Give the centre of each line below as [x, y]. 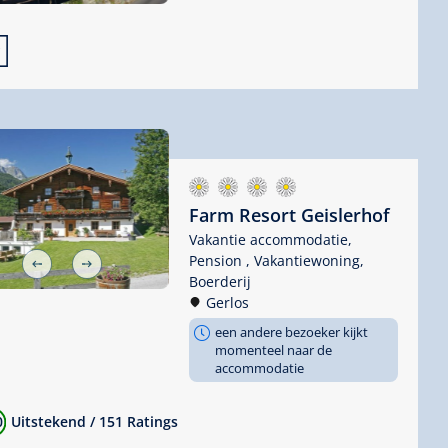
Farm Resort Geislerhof [289, 214]
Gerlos [227, 302]
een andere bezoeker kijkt [291, 331]
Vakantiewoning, [308, 260]
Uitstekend [50, 422]
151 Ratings [138, 422]
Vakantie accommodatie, [270, 239]
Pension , [221, 260]
